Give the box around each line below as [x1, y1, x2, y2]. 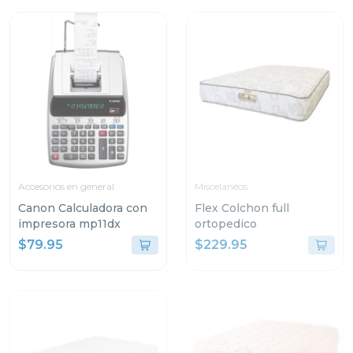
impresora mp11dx [18, 217, 121, 231]
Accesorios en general [18, 180, 114, 192]
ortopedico [195, 217, 257, 231]
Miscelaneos [195, 180, 247, 192]
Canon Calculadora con [18, 201, 147, 215]
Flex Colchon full [195, 201, 289, 215]
